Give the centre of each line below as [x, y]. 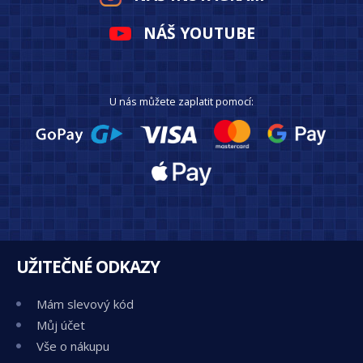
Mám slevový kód [85, 304]
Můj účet [61, 325]
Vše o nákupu [73, 346]
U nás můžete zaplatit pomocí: [181, 102]
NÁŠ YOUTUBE [199, 33]
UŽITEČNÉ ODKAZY [88, 267]
